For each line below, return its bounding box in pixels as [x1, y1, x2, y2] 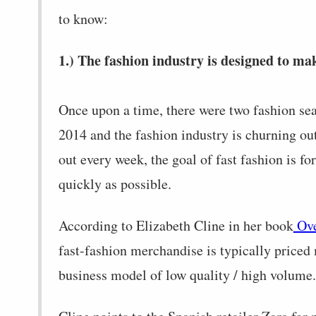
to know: [58, 8, 108, 28]
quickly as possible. [58, 174, 171, 193]
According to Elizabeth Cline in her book [58, 215, 293, 235]
